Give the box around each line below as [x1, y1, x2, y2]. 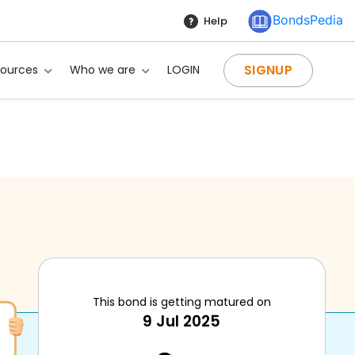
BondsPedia [273, 12, 343, 28]
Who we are [70, 62, 136, 78]
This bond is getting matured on [92, 294, 271, 310]
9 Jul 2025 [143, 311, 221, 332]
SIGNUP [244, 60, 292, 79]
